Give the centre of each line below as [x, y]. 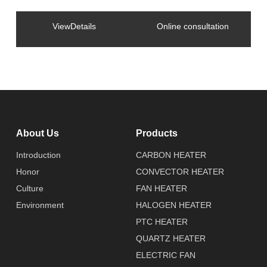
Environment [40, 205]
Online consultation [193, 27]
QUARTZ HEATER [170, 239]
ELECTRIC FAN [165, 255]
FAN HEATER [161, 189]
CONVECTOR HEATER [180, 172]
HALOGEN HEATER [173, 205]
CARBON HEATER [171, 155]
